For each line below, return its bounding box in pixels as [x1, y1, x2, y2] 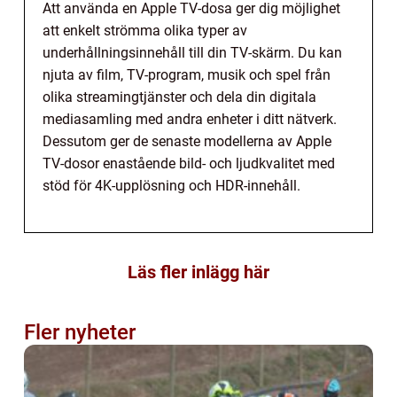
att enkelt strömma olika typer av [43, 22, 247, 40]
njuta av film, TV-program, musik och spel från [43, 66, 331, 84]
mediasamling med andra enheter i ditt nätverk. [43, 111, 337, 128]
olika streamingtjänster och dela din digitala [43, 89, 316, 106]
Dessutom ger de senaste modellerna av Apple [43, 133, 331, 151]
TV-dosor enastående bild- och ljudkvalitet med [43, 155, 335, 173]
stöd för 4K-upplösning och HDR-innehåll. [43, 177, 300, 195]
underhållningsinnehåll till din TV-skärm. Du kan [43, 44, 342, 62]
